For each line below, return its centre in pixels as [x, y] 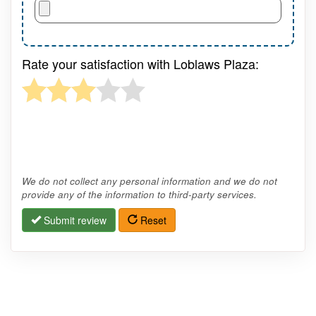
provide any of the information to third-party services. [139, 194]
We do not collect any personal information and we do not [150, 181]
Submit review [74, 220]
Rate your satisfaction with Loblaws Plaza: [140, 63]
